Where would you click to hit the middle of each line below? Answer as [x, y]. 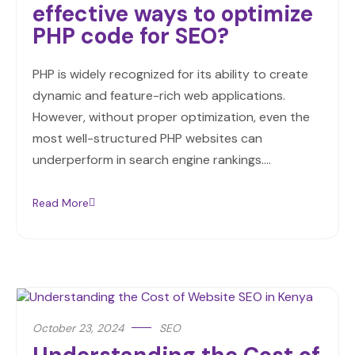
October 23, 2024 [78, 328]
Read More [61, 202]
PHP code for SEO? [131, 36]
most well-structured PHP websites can [147, 138]
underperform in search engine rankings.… [152, 159]
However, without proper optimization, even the [171, 116]
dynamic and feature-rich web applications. [159, 95]
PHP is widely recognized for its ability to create [170, 74]
